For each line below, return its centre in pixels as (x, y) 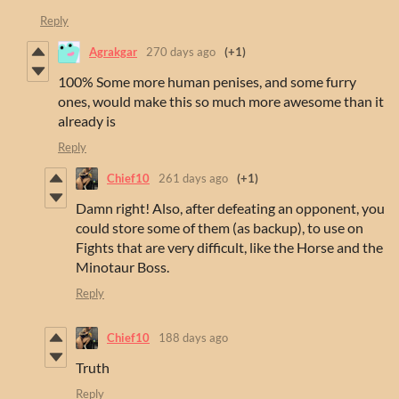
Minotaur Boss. (122, 266)
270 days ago (181, 52)
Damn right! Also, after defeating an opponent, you (230, 208)
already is (87, 120)
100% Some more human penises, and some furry (207, 81)
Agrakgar (113, 52)
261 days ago (193, 179)
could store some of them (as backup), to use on (220, 227)
